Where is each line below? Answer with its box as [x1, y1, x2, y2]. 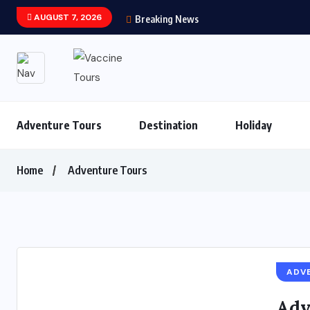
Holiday [235, 118, 272, 132]
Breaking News [133, 13, 199, 25]
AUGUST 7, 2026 [32, 12, 102, 23]
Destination [139, 118, 198, 132]
